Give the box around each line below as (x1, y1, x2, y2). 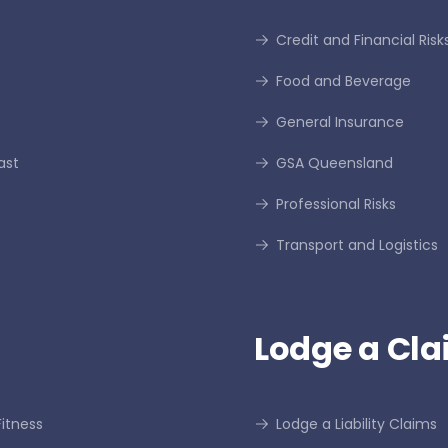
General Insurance (275, 112, 404, 132)
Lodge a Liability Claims (275, 414, 437, 434)
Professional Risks (275, 194, 396, 214)
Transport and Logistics (275, 235, 438, 255)
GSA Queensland (275, 153, 393, 173)
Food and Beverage (275, 71, 411, 91)
